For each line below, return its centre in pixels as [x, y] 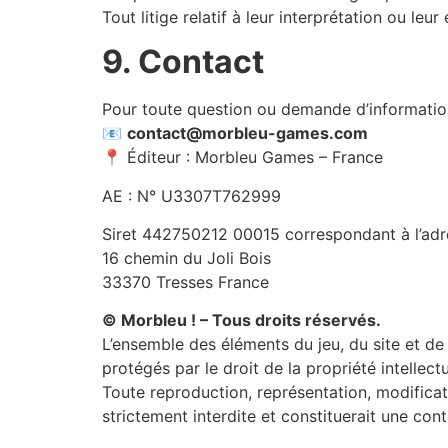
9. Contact [183, 62]
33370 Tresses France [185, 281]
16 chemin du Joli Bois [186, 257]
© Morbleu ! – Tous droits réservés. [241, 320]
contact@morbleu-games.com [247, 133]
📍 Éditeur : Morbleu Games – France [242, 157]
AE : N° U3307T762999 [191, 195]
